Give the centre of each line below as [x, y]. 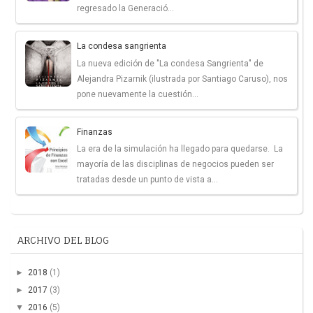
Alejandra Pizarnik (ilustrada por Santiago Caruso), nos [182, 79]
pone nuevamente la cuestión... [138, 94]
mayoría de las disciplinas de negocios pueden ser [175, 164]
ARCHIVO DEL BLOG [63, 240]
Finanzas [95, 132]
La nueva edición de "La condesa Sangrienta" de [170, 63]
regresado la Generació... [125, 9]
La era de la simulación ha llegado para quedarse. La [180, 148]
